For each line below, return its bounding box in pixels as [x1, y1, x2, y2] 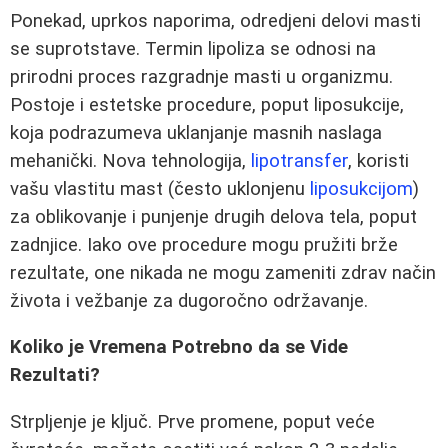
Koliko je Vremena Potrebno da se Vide [10, 336, 348, 359]
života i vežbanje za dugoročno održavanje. [10, 289, 368, 312]
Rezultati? [10, 364, 100, 387]
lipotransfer [251, 149, 348, 172]
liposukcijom [310, 177, 413, 200]
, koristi [348, 149, 409, 172]
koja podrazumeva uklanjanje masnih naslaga [10, 121, 382, 144]
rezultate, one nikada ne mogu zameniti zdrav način [10, 261, 436, 284]
